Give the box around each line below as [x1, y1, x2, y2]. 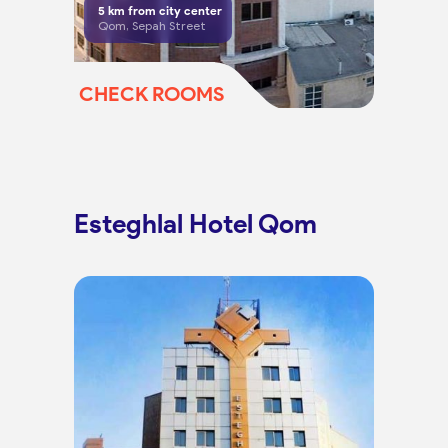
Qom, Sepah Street [97, 18, 206, 33]
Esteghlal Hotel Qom [73, 208, 317, 240]
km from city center [104, 3, 222, 18]
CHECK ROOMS [78, 81, 225, 106]
